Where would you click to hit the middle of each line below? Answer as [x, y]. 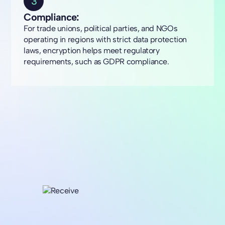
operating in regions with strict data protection [105, 40]
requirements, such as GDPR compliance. [96, 62]
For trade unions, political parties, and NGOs [101, 29]
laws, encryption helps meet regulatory [92, 51]
